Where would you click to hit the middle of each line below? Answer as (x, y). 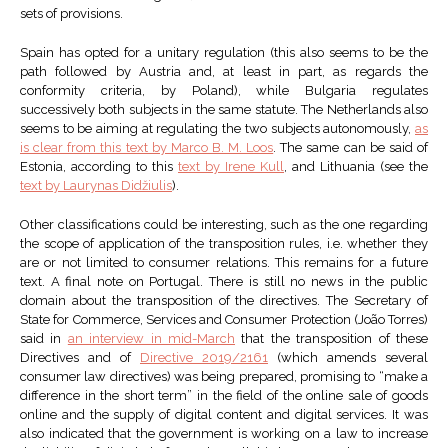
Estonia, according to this (99, 167)
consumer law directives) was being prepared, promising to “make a (224, 377)
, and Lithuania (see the (356, 167)
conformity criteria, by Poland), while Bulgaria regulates (224, 91)
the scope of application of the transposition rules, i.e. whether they (224, 244)
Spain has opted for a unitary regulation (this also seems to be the (224, 53)
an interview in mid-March (151, 339)
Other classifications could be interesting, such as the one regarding (224, 225)
